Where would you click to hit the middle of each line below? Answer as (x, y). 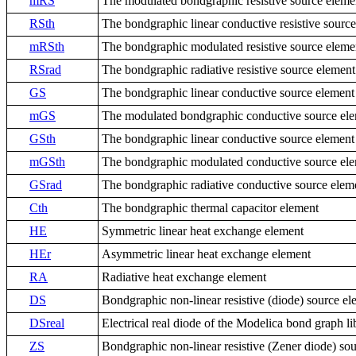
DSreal (47, 323)
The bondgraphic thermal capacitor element (210, 207)
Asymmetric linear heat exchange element (206, 253)
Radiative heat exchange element (184, 277)
